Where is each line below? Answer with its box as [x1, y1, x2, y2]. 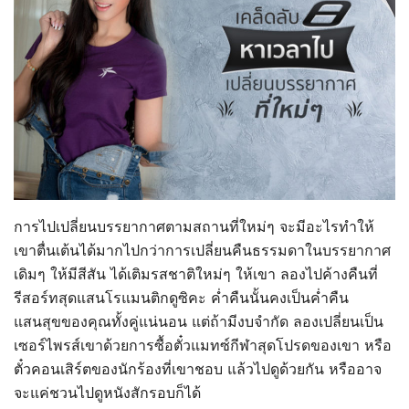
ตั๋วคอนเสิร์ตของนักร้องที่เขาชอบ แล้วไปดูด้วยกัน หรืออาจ [14, 359, 382, 378]
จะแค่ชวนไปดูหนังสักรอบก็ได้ [14, 383, 201, 402]
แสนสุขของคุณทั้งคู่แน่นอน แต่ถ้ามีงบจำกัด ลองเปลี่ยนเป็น [14, 311, 383, 330]
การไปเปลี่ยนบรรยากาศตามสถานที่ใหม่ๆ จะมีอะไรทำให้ [14, 216, 374, 236]
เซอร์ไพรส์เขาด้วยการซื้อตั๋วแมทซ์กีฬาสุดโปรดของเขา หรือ [14, 335, 392, 354]
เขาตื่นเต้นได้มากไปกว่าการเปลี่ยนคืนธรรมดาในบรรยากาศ [14, 240, 391, 259]
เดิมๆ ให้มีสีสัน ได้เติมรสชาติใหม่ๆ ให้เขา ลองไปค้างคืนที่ [14, 264, 378, 283]
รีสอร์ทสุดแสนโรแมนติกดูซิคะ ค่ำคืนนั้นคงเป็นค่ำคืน [14, 288, 349, 307]
